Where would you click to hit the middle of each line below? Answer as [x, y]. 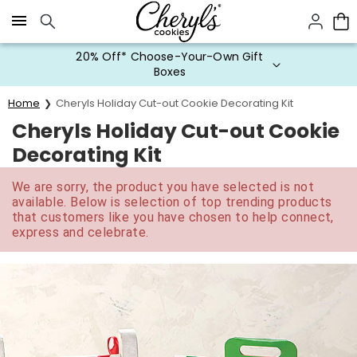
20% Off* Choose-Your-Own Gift [170, 57]
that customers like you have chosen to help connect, [173, 217]
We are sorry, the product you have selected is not [163, 187]
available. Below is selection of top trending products [172, 202]
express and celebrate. [80, 232]
